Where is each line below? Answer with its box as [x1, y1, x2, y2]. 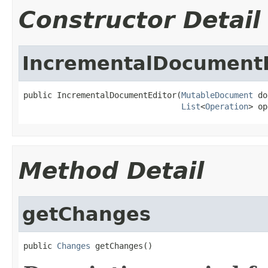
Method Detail [19, 157, 204, 184]
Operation [205, 101, 248, 111]
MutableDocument [181, 90, 253, 100]
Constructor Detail [19, 6, 260, 33]
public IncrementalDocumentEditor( [23, 90, 181, 100]
